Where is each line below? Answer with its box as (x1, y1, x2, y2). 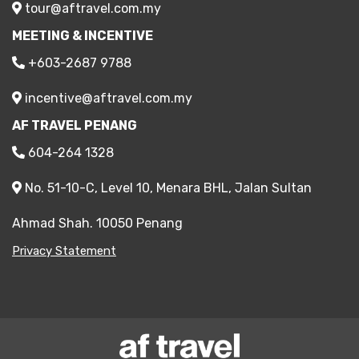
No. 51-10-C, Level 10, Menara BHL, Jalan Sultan (22, 179, 312, 196)
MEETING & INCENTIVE (12, 27, 153, 43)
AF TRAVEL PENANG (12, 117, 137, 133)
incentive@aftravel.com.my (22, 90, 192, 106)
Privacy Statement (12, 243, 116, 258)
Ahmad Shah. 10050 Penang (12, 215, 183, 231)
